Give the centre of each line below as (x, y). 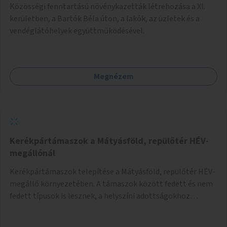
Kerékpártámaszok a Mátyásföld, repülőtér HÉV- (109, 141)
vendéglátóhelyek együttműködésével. (77, 31)
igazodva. (26, 208)
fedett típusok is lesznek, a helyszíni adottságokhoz (100, 196)
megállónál (32, 153)
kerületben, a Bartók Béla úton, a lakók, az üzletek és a (105, 18)
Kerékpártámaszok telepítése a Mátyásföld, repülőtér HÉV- (112, 172)
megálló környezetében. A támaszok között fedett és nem (111, 184)
